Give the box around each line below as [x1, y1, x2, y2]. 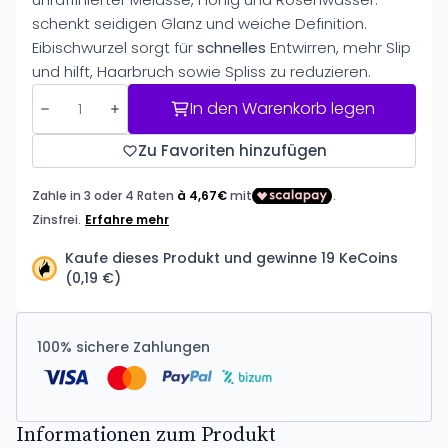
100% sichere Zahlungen [37, 337, 210, 357]
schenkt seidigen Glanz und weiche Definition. [32, 13, 367, 34]
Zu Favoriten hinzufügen [137, 140, 327, 161]
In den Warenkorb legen [189, 97, 375, 120]
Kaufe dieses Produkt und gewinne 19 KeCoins [65, 248, 398, 268]
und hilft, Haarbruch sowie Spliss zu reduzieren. [32, 61, 371, 82]
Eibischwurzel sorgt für [32, 37, 197, 58]
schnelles [197, 37, 266, 58]
